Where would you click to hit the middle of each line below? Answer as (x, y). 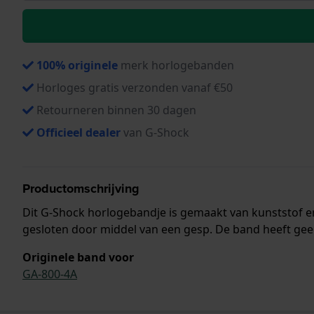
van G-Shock (155, 132)
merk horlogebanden (176, 65)
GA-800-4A (50, 274)
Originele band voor (78, 257)
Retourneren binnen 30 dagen (116, 110)
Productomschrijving (81, 188)
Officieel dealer (78, 132)
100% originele (77, 65)
